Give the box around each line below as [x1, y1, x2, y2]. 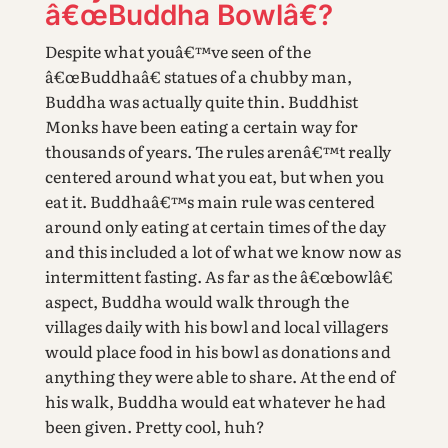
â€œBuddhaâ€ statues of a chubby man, [44, 64, 352, 89]
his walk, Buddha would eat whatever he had [44, 389, 386, 414]
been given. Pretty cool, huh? [44, 414, 265, 439]
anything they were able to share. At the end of [44, 364, 395, 389]
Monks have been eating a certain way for [44, 114, 358, 139]
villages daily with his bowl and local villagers [44, 314, 388, 339]
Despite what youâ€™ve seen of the [44, 39, 311, 64]
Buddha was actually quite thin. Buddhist [44, 89, 358, 114]
